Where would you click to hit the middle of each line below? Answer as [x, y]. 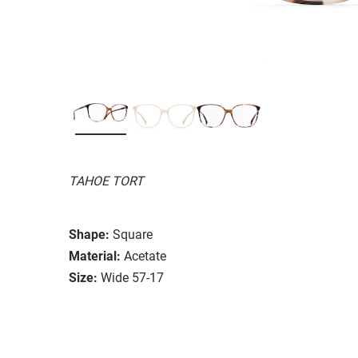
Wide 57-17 [132, 277]
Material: [95, 256]
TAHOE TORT [106, 181]
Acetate [145, 256]
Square [133, 234]
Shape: [89, 234]
